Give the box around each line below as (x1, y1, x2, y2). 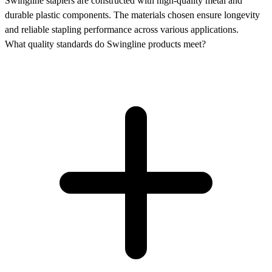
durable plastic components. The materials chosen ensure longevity (5, 9, 260, 20)
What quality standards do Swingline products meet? (5, 38, 206, 49)
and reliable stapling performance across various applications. (5, 24, 239, 35)
